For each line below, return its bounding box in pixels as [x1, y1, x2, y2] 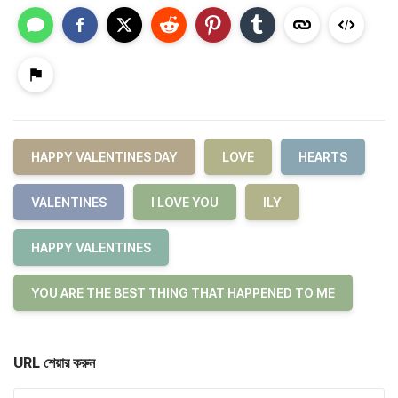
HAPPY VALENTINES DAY [31, 148, 178, 164]
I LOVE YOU [151, 194, 219, 210]
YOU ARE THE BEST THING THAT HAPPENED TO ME [31, 284, 335, 300]
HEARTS [298, 148, 347, 164]
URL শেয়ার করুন [13, 353, 95, 371]
